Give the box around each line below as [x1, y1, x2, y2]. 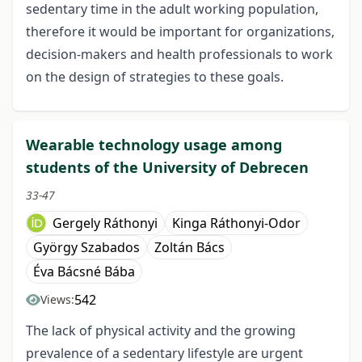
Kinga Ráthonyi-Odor [172, 213, 301, 232]
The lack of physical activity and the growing [26, 321, 296, 339]
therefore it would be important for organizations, [26, 22, 335, 40]
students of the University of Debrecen [26, 157, 309, 177]
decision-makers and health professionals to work [26, 44, 333, 63]
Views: [40, 291, 74, 307]
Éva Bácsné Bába [33, 262, 135, 280]
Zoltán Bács [154, 238, 225, 256]
